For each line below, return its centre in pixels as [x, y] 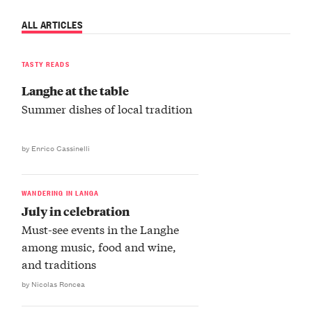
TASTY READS [46, 63]
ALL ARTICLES [52, 24]
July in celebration [76, 211]
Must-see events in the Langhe [101, 229]
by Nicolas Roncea [54, 283]
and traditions [59, 264]
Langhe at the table [76, 90]
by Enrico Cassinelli [56, 148]
